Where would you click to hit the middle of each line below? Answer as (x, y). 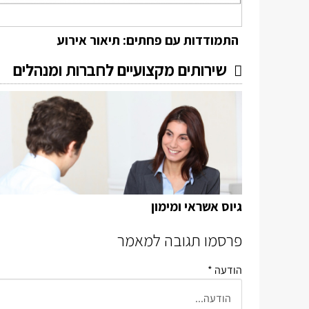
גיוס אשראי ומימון (197, 206)
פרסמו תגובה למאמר (180, 240)
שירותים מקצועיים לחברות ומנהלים (120, 70)
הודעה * (225, 270)
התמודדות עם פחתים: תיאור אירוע (148, 40)
